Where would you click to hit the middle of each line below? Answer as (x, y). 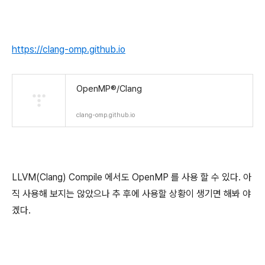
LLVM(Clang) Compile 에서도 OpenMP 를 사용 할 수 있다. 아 (132, 177)
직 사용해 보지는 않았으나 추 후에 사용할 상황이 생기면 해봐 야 (131, 194)
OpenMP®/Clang (109, 89)
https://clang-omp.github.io (69, 49)
